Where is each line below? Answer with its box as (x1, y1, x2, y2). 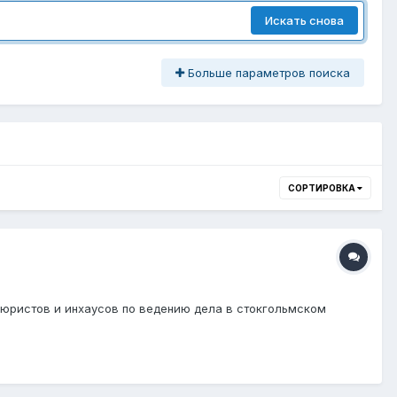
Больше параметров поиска (184, 65, 350, 80)
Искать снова (265, 13, 344, 28)
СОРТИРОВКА (288, 182, 357, 193)
